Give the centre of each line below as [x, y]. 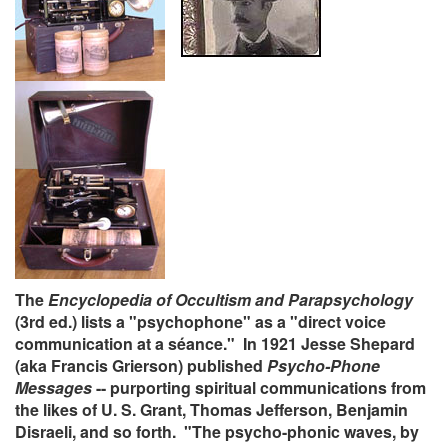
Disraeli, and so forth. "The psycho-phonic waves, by [217, 432]
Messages [53, 388]
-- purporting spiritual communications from [259, 388]
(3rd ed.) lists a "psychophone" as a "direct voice [200, 322]
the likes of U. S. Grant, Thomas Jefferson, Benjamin [211, 410]
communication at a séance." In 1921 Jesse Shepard [215, 344]
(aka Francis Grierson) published [141, 366]
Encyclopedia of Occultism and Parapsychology [230, 300]
